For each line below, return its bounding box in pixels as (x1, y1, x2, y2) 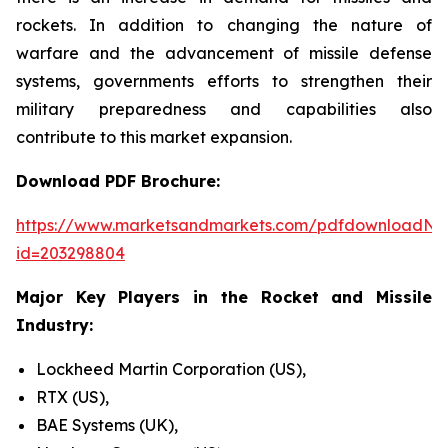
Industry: (16, 315, 93, 335)
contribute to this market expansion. (16, 127, 292, 147)
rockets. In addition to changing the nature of (16, 15, 432, 35)
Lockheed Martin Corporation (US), (36, 359, 306, 379)
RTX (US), (36, 387, 109, 407)
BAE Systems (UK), (36, 415, 178, 435)
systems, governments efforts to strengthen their (16, 71, 432, 91)
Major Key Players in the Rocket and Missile (16, 287, 432, 307)
